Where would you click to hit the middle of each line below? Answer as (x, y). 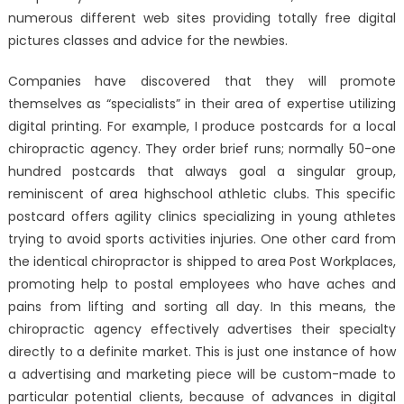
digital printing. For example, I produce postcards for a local (202, 127)
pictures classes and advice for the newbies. (147, 41)
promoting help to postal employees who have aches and (202, 285)
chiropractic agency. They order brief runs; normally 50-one (202, 149)
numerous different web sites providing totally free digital (202, 18)
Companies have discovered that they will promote (202, 82)
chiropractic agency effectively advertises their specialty (202, 330)
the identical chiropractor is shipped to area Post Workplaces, (202, 262)
